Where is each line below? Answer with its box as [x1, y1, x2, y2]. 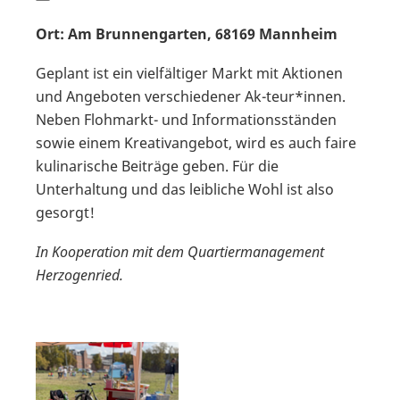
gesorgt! [36, 202, 95, 222]
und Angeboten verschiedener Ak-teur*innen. [36, 86, 346, 106]
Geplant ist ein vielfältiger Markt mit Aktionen [36, 62, 343, 83]
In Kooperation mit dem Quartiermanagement [36, 241, 324, 262]
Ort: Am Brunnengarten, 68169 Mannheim [36, 23, 337, 44]
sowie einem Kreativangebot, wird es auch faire [36, 132, 356, 153]
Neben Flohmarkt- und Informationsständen [36, 109, 337, 129]
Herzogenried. [36, 264, 123, 285]
